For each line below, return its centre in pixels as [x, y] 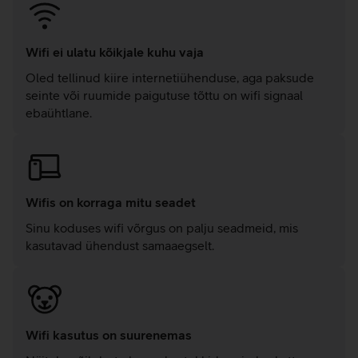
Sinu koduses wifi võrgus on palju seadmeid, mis [162, 228]
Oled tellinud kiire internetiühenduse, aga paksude [170, 78]
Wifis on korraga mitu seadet [111, 203]
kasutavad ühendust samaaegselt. [120, 246]
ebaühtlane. [59, 113]
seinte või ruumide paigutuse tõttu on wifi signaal [164, 95]
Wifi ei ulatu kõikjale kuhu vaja [115, 52]
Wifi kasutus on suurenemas [109, 335]
